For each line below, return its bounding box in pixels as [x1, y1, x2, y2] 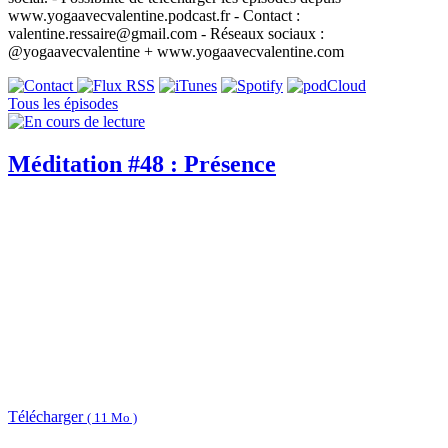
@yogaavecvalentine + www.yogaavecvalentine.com [8, 43, 344, 61]
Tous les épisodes [8, 95, 118, 113]
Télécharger [8, 407, 87, 425]
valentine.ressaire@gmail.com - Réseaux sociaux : [8, 25, 324, 43]
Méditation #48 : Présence [8, 151, 276, 178]
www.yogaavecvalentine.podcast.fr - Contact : [8, 7, 300, 25]
